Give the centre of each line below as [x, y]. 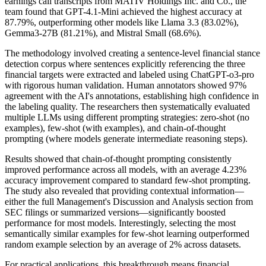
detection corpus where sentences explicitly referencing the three [125, 64]
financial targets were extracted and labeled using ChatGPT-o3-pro [129, 74]
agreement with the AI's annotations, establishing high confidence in [132, 96]
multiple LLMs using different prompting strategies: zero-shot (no [127, 117]
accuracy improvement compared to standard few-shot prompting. [128, 180]
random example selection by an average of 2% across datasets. [123, 244]
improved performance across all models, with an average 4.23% [126, 169]
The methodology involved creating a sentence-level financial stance [132, 53]
